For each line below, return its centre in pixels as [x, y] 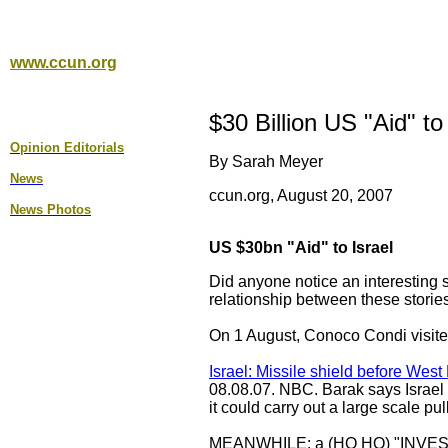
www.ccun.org [63, 62]
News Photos [50, 209]
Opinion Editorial [63, 147]
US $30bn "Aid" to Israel [301, 247]
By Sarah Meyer [266, 161]
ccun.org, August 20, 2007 [301, 195]
